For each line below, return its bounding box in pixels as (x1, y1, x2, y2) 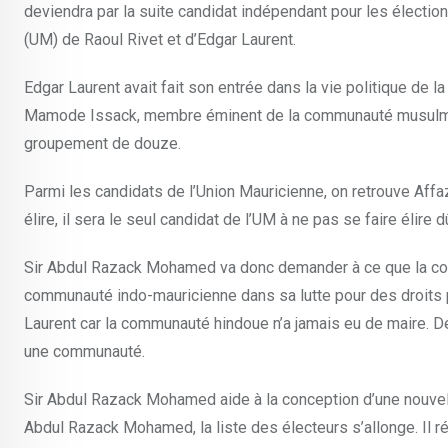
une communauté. (24, 342, 145, 361)
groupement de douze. (24, 134, 181, 153)
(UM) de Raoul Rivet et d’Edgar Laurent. (24, 30, 296, 49)
